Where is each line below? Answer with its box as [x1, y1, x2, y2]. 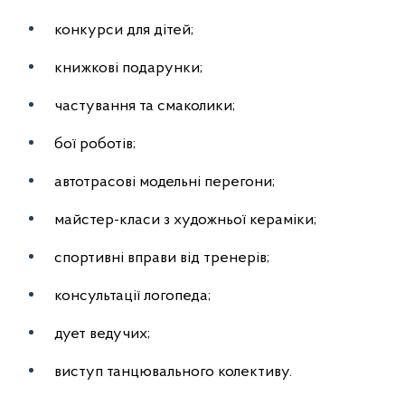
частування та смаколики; [54, 98, 235, 115]
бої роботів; [54, 136, 136, 153]
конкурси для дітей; [54, 22, 193, 39]
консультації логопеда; [54, 287, 211, 305]
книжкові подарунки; [54, 60, 202, 77]
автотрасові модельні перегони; [54, 174, 275, 191]
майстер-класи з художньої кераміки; [54, 212, 316, 229]
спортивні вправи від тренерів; [54, 250, 269, 267]
